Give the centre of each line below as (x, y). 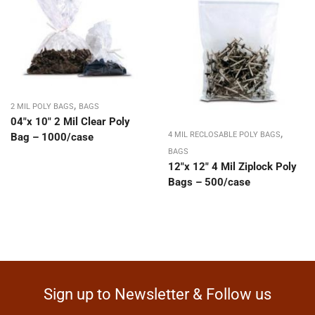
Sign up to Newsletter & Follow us (157, 294)
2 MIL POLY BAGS (42, 107)
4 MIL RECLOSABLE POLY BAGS (224, 134)
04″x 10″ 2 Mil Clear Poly (70, 122)
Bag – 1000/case (52, 137)
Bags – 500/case (209, 182)
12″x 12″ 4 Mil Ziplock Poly (232, 166)
